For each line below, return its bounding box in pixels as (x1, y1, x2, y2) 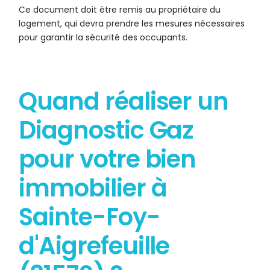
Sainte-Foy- (19, 200, 160, 234)
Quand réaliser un (19, 84, 229, 119)
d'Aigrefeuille (19, 229, 170, 263)
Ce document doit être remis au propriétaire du (19, 4, 221, 16)
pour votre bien (19, 142, 196, 177)
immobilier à (19, 171, 167, 206)
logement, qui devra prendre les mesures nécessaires (19, 17, 245, 30)
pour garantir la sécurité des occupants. (19, 31, 188, 44)
